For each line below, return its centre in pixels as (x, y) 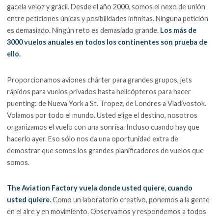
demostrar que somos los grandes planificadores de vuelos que (106, 150)
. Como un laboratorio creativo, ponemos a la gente (130, 200)
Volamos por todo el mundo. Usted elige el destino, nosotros (102, 115)
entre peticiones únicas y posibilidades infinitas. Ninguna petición (108, 18)
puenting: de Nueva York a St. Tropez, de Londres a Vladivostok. (107, 103)
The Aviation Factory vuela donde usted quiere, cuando (100, 188)
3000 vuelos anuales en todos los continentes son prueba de (107, 42)
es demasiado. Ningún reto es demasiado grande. (84, 30)
